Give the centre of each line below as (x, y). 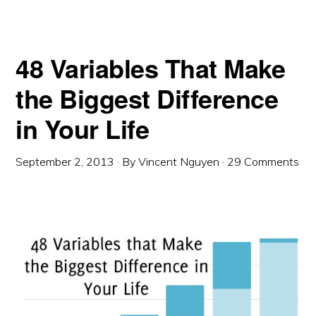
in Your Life (83, 129)
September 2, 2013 (65, 162)
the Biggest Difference (147, 98)
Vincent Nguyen (179, 162)
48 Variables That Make (151, 68)
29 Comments (263, 162)
